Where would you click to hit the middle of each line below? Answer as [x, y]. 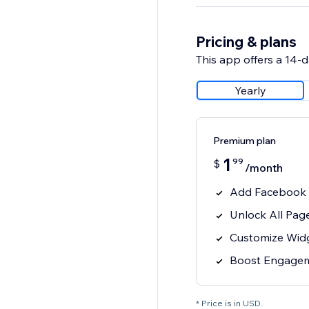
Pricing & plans [246, 42]
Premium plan [244, 141]
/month [263, 168]
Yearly [250, 91]
